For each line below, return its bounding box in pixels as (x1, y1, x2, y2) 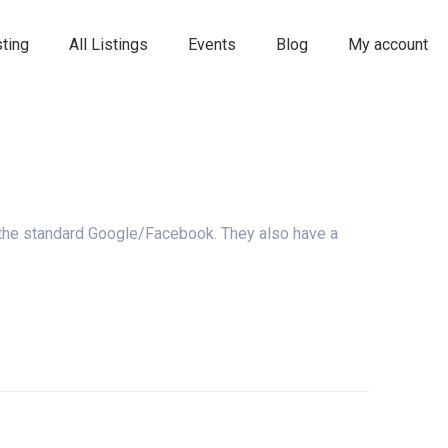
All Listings (69, 35, 148, 54)
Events (188, 35, 236, 54)
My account (348, 35, 428, 54)
